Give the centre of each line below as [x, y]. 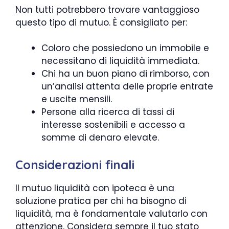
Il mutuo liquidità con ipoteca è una [95, 188]
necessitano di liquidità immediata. [120, 61]
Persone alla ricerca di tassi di [108, 112]
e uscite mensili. [77, 99]
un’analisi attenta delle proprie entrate [127, 86]
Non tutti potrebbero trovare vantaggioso [107, 9]
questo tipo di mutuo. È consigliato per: [101, 22]
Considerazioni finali [75, 164]
